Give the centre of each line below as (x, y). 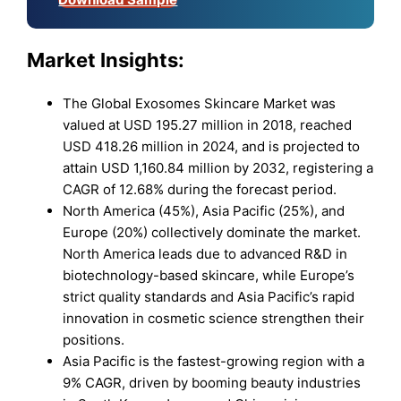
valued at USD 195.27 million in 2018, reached (208, 124)
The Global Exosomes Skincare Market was (200, 103)
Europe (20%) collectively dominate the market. (212, 232)
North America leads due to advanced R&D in (205, 253)
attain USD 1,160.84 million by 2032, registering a (218, 167)
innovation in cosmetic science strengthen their (214, 318)
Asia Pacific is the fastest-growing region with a (214, 361)
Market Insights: (106, 60)
